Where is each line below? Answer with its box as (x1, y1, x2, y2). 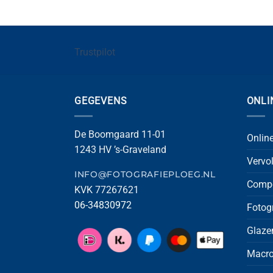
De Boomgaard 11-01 (74, 128, 166, 140)
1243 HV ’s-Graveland (74, 143, 166, 155)
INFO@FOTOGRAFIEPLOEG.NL (74, 169, 216, 179)
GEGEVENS (74, 95, 127, 107)
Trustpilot (74, 46, 115, 58)
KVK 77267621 (74, 184, 139, 196)
